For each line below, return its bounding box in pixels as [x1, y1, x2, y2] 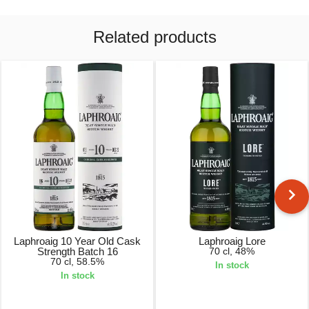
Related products [92, 28, 217, 46]
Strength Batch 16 [37, 245, 118, 257]
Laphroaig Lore [198, 235, 266, 247]
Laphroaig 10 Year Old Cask [14, 235, 141, 247]
